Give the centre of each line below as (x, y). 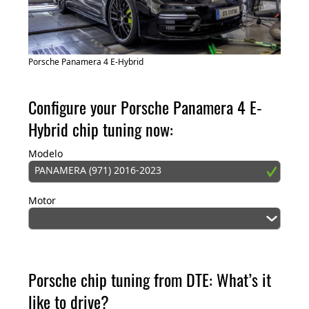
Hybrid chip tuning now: (101, 129)
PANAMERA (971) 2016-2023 (98, 170)
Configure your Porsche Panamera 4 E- (145, 107)
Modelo (46, 154)
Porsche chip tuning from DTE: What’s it (150, 280)
